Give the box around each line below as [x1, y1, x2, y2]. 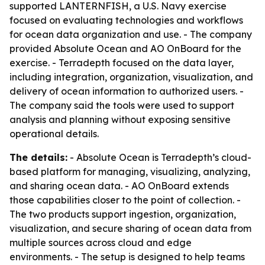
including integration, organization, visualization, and [9, 71, 253, 83]
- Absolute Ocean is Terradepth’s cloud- [67, 151, 251, 163]
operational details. [9, 128, 99, 140]
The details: [9, 151, 67, 163]
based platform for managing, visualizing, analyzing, [9, 166, 250, 177]
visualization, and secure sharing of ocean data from [9, 222, 251, 234]
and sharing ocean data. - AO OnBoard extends [9, 180, 229, 192]
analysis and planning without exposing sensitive [9, 114, 231, 125]
